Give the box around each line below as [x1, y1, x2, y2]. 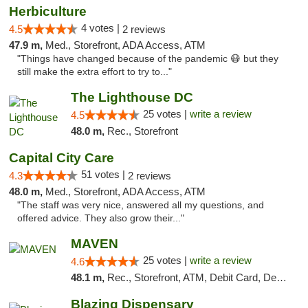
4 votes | [81, 22, 122, 34]
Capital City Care [9, 151, 114, 165]
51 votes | [81, 168, 128, 180]
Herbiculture [9, 4, 87, 19]
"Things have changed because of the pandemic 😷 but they [17, 54, 278, 64]
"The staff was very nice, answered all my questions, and [17, 200, 264, 210]
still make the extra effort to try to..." [17, 67, 172, 77]
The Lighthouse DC [70, 90, 193, 104]
